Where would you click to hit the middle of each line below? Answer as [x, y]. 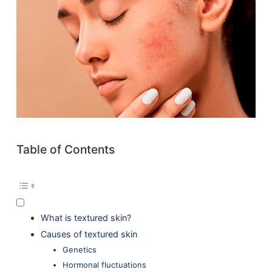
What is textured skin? [86, 217]
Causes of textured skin [89, 234]
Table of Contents [65, 149]
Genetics [79, 250]
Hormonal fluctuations [104, 265]
